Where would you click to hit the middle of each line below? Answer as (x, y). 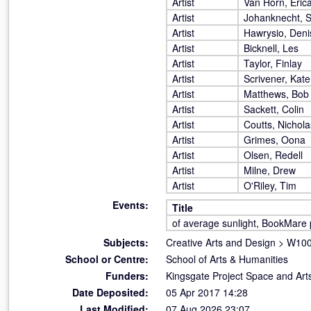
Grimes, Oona (275, 140)
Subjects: (126, 242)
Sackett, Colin (274, 109)
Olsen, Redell (273, 155)
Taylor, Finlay (273, 63)
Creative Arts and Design (221, 242)
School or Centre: (107, 259)
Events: (131, 205)
